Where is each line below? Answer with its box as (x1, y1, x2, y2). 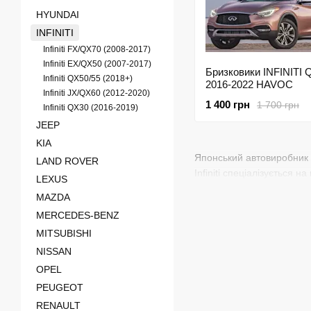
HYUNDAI (36, 9, 79, 20)
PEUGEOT (36, 282, 83, 293)
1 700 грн (257, 99, 299, 110)
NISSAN (36, 246, 72, 257)
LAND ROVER (36, 155, 99, 167)
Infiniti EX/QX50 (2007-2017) (43, 59, 151, 69)
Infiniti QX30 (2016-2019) (43, 103, 138, 112)
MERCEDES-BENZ (36, 210, 119, 221)
